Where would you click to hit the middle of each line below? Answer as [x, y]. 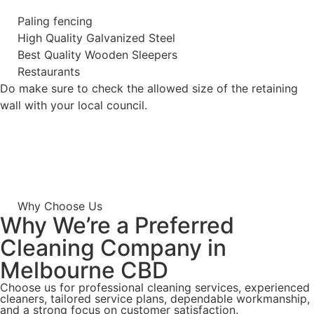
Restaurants [49, 71]
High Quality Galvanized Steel [96, 37]
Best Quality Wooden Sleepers [97, 54]
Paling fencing [55, 21]
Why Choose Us [60, 206]
